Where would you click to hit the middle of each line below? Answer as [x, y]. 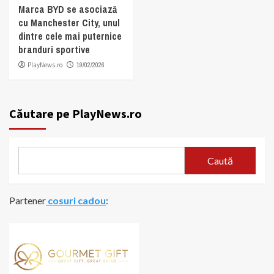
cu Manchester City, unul [69, 23]
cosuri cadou [76, 201]
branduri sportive [54, 50]
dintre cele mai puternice [70, 36]
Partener [28, 201]
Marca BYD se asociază [68, 9]
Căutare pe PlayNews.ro [76, 114]
